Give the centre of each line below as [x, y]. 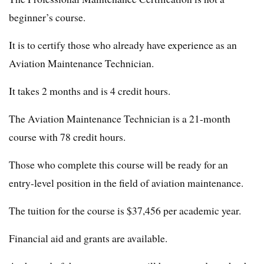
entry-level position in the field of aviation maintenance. [126, 183]
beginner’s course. [47, 17]
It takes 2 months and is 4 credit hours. [90, 91]
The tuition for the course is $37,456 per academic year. [125, 211]
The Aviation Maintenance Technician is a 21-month [120, 119]
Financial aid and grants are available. [88, 238]
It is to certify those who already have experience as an [123, 45]
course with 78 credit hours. [67, 137]
